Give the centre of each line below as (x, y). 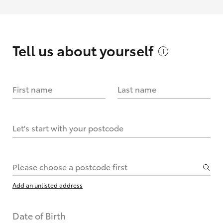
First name (32, 89)
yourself (126, 50)
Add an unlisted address (48, 185)
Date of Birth (39, 216)
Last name (137, 89)
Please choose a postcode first (70, 167)
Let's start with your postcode (68, 128)
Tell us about (56, 50)
